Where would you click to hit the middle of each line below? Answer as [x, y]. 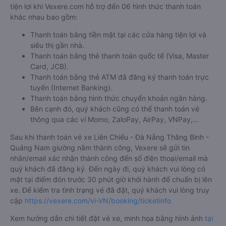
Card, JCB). [49, 66]
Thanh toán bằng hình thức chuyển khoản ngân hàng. [119, 98]
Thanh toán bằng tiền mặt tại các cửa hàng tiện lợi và [118, 35]
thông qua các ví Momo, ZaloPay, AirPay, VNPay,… [115, 119]
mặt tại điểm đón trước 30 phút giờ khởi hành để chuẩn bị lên [111, 179]
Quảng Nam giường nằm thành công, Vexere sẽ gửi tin [100, 148]
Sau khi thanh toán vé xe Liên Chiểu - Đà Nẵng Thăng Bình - [109, 137]
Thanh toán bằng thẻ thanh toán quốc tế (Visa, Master [120, 56]
